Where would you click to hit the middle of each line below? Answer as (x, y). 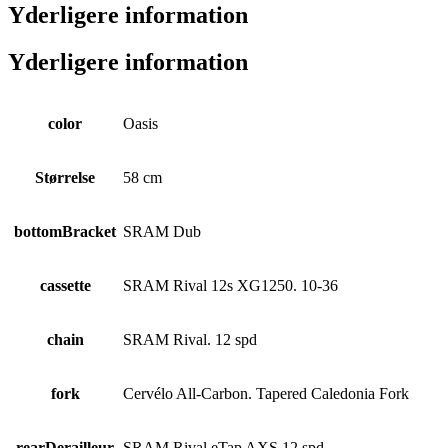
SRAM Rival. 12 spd (190, 339)
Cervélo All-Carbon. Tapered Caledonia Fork (266, 393)
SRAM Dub (162, 231)
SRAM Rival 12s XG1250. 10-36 (230, 285)
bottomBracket (65, 231)
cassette (65, 285)
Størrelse (65, 177)
